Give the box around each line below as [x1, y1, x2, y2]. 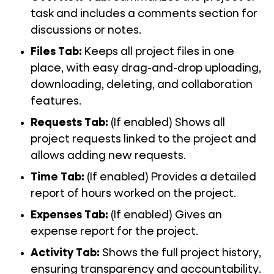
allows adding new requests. [31, 150, 186, 162]
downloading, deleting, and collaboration [31, 80, 253, 91]
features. [31, 96, 81, 108]
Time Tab [31, 172, 81, 183]
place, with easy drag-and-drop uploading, [31, 63, 261, 75]
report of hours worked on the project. [31, 188, 236, 200]
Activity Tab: [31, 248, 100, 259]
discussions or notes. [31, 25, 141, 37]
